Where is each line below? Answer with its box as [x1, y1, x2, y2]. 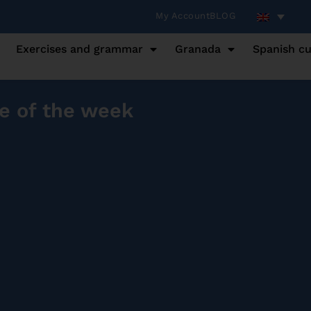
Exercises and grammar [16, 42, 144, 56]
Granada [175, 42, 221, 56]
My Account [155, 10, 210, 21]
